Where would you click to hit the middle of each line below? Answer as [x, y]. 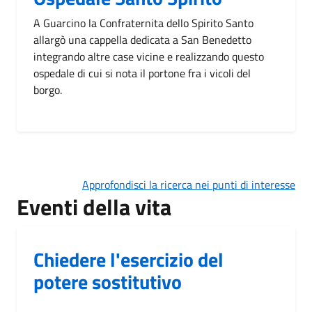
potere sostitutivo [108, 281]
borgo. [48, 89]
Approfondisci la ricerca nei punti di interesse [189, 184]
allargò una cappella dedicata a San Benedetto [142, 39]
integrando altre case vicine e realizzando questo [149, 56]
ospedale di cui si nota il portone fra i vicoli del [142, 73]
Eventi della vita [94, 206]
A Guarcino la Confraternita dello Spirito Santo [143, 23]
